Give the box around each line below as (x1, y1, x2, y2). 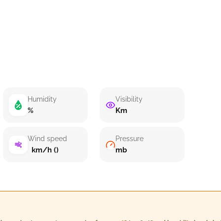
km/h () (27, 146, 59, 154)
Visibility (115, 95, 143, 103)
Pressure (115, 135, 144, 143)
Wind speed (27, 135, 67, 143)
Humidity (27, 95, 57, 103)
